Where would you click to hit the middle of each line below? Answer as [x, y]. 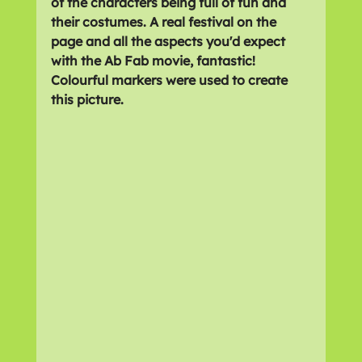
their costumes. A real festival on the [165, 21]
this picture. [87, 99]
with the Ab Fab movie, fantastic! [154, 60]
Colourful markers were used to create [170, 80]
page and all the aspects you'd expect [169, 41]
